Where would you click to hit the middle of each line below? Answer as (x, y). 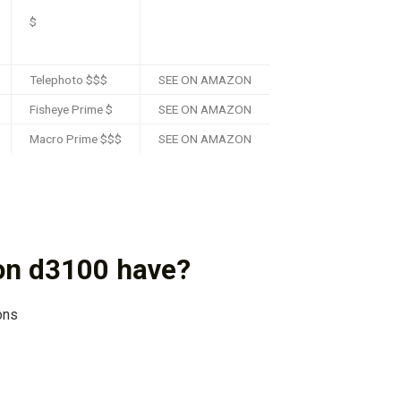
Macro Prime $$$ (76, 139)
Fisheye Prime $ (71, 110)
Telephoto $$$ (68, 80)
